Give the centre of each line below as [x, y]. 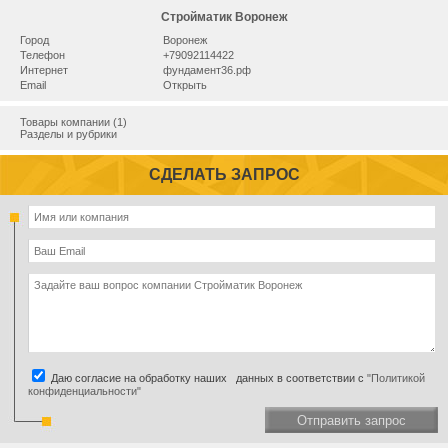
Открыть [184, 85]
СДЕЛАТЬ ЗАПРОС [224, 174]
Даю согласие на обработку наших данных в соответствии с [207, 378]
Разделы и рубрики [68, 134]
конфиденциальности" [84, 391]
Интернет [44, 70]
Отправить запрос [351, 420]
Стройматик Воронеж [224, 17]
